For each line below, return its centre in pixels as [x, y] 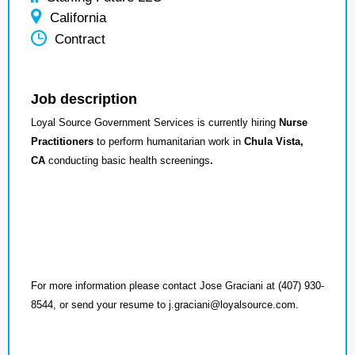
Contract [80, 40]
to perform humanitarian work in [170, 141]
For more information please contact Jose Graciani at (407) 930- [177, 286]
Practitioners [64, 141]
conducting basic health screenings [129, 160]
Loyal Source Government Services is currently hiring [155, 122]
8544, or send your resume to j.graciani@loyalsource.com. [165, 305]
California [78, 18]
